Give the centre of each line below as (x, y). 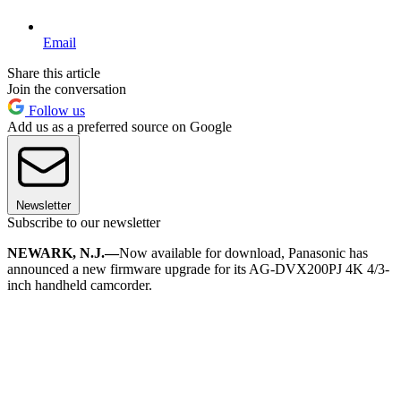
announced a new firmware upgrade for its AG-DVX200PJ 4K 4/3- (198, 269)
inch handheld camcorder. (80, 285)
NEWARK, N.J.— (63, 252)
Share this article (54, 73)
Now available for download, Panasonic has (243, 252)
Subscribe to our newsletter (84, 222)
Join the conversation (67, 89)
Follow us (55, 110)
